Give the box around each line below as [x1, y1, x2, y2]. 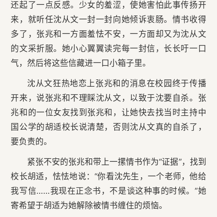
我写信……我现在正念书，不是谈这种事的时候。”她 [11, 186, 206, 196]
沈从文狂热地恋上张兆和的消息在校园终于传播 [27, 78, 206, 89]
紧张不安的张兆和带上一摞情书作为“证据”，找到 [27, 157, 206, 167]
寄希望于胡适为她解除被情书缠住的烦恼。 [11, 201, 168, 211]
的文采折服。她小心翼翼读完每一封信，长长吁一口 [11, 44, 206, 54]
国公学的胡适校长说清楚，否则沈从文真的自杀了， [11, 122, 206, 132]
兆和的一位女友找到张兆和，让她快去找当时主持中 [11, 108, 206, 118]
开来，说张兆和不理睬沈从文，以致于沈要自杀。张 [11, 93, 206, 103]
